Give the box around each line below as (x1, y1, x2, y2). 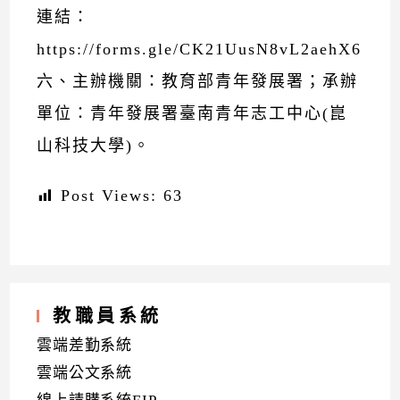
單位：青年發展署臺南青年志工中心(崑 (37, 104, 348, 122)
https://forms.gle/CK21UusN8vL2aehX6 (37, 40, 362, 58)
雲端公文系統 (37, 364, 133, 381)
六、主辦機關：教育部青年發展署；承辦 (37, 72, 359, 90)
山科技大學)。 (37, 137, 152, 154)
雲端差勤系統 (37, 337, 133, 354)
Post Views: (61, 187, 158, 204)
